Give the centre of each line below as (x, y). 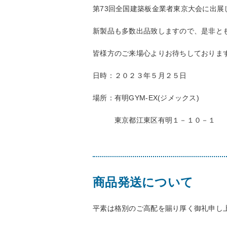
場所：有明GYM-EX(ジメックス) (150, 98)
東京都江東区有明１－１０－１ (154, 120)
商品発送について (143, 182)
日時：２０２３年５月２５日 (143, 75)
